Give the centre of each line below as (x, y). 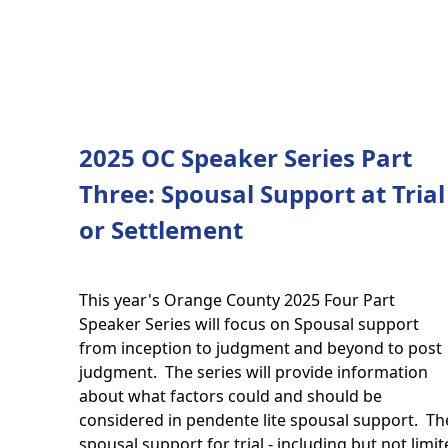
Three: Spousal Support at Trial (261, 193)
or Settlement (160, 229)
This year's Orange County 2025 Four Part (236, 300)
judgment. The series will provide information (253, 372)
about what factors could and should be (230, 396)
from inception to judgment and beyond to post (260, 348)
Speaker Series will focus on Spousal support (248, 324)
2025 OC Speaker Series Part (245, 157)
